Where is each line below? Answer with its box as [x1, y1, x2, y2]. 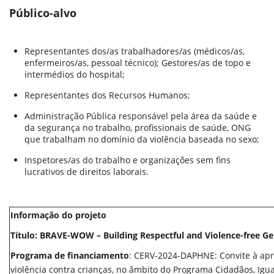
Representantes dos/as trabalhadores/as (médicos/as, [24, 45, 245, 57]
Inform [10, 209, 40, 221]
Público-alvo [9, 6, 76, 20]
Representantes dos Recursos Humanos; [24, 89, 190, 101]
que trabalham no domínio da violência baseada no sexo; [24, 133, 259, 145]
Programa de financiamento [10, 250, 129, 261]
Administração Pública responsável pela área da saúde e [24, 110, 257, 122]
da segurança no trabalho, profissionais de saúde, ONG [24, 122, 251, 133]
